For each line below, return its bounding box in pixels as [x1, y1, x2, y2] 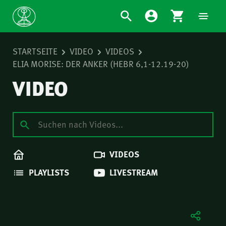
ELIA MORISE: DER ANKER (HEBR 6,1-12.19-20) [13, 58, 189, 70]
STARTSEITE [13, 45, 58, 57]
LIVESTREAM [109, 165, 158, 178]
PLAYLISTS [29, 165, 69, 178]
